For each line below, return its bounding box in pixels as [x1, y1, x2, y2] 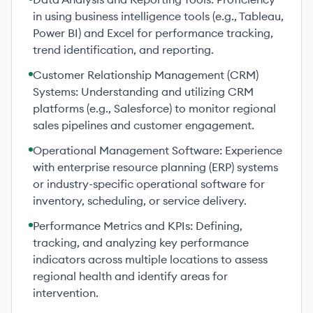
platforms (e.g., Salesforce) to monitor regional [33, 101, 276, 115]
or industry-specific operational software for [33, 177, 265, 191]
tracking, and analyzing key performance [33, 235, 249, 249]
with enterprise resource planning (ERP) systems [33, 160, 278, 174]
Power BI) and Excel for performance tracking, [33, 26, 273, 40]
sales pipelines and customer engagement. [33, 118, 254, 132]
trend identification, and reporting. [33, 43, 214, 57]
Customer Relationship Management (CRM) [33, 68, 259, 82]
